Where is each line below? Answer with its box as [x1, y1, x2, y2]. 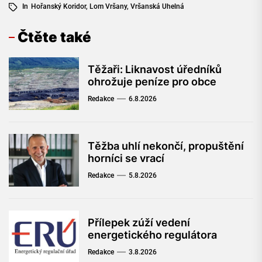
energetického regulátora [88, 229, 217, 242]
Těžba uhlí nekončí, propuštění [88, 140, 244, 153]
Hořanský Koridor [31, 2, 86, 11]
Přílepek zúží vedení [88, 216, 190, 229]
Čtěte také [18, 29, 91, 46]
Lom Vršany [89, 2, 127, 11]
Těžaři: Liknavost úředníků [88, 63, 222, 76]
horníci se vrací [88, 152, 164, 165]
